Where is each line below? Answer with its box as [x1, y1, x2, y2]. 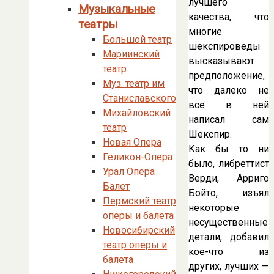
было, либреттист [188, 157, 269, 169]
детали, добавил [188, 231, 269, 243]
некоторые [188, 201, 239, 213]
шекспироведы [188, 40, 261, 52]
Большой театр [103, 34, 172, 45]
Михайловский [103, 107, 171, 119]
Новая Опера [103, 136, 161, 148]
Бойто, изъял [188, 187, 269, 199]
